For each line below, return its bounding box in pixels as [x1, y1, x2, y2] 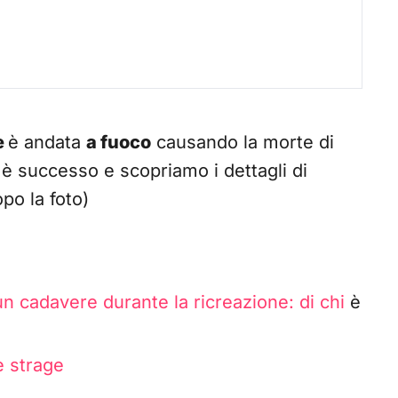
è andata [8, 131, 86, 154]
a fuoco [86, 131, 151, 154]
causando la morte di [151, 131, 334, 154]
